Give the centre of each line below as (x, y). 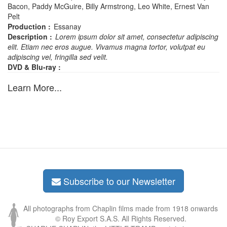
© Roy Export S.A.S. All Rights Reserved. (121, 219)
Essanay (67, 27)
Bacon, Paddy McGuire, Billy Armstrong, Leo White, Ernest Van (108, 6)
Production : (29, 27)
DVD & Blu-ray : (34, 67)
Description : (30, 37)
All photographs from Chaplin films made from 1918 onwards (121, 209)
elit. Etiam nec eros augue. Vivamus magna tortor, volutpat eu (106, 47)
